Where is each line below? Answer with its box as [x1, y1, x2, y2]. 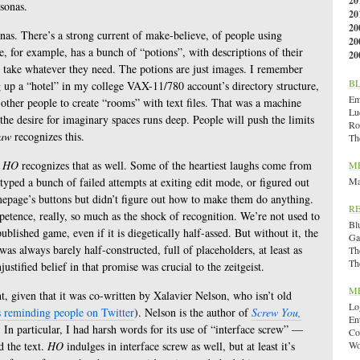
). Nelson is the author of [134, 305, 252, 320]
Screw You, [252, 305, 301, 320]
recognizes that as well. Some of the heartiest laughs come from [18, 157, 312, 173]
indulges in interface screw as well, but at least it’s [63, 338, 295, 354]
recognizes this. [11, 129, 84, 144]
